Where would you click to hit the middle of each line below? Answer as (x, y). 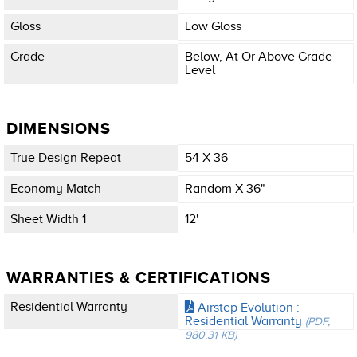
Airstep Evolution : (247, 307)
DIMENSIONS (59, 129)
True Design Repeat (66, 158)
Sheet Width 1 (48, 219)
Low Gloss (213, 26)
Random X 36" (225, 188)
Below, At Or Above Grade (259, 57)
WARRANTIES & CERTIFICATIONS (139, 277)
